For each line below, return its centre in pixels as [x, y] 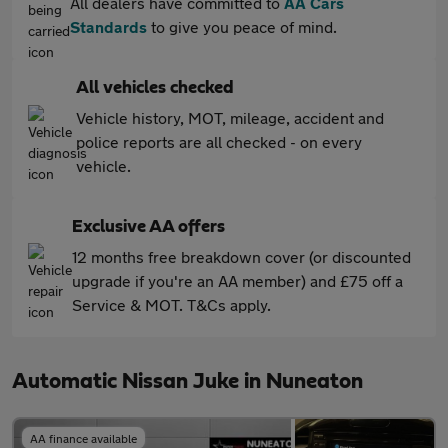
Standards [108, 26]
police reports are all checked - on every [219, 141]
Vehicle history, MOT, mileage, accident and [230, 117]
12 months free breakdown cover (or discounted [241, 256]
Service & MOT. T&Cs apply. [171, 304]
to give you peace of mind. [242, 26]
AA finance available [83, 438]
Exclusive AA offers [148, 227]
